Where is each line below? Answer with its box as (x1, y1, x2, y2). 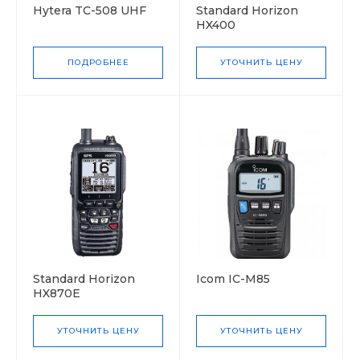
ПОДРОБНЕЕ (67, 56, 129, 67)
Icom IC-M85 (196, 271, 270, 286)
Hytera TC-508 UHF (33, 2, 146, 18)
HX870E (33, 285, 80, 301)
